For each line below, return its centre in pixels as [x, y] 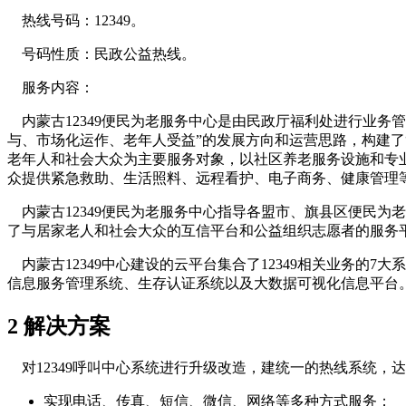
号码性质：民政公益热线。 [101, 54]
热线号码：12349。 [76, 21]
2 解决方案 [59, 327]
